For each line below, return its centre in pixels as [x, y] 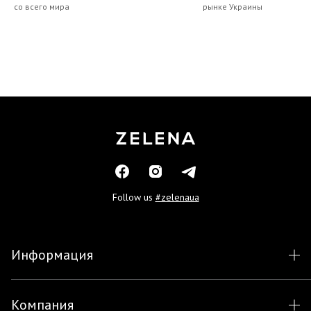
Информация [52, 254]
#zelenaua [177, 197]
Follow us [134, 197]
